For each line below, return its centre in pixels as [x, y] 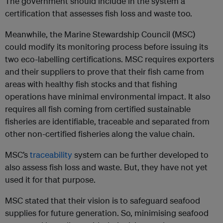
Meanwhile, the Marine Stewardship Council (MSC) [100, 34]
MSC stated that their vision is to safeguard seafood [103, 201]
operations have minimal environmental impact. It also [108, 97]
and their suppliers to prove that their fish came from [105, 72]
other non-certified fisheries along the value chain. [100, 134]
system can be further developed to [140, 155]
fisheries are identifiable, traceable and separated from [107, 121]
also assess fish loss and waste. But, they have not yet [106, 167]
